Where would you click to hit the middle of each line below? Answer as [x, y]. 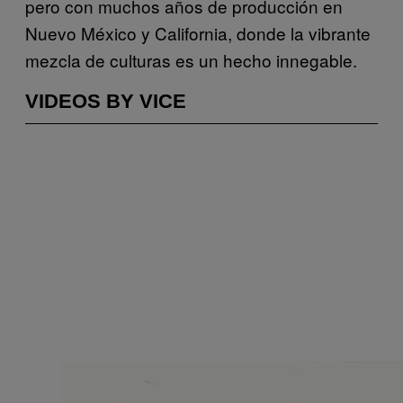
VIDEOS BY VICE [106, 101]
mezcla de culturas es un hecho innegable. [191, 59]
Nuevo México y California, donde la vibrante [198, 32]
